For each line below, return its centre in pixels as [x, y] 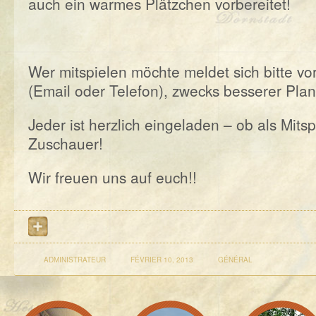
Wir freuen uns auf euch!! [113, 177]
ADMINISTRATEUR [76, 260]
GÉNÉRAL [235, 260]
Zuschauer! [66, 143]
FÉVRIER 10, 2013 [162, 260]
